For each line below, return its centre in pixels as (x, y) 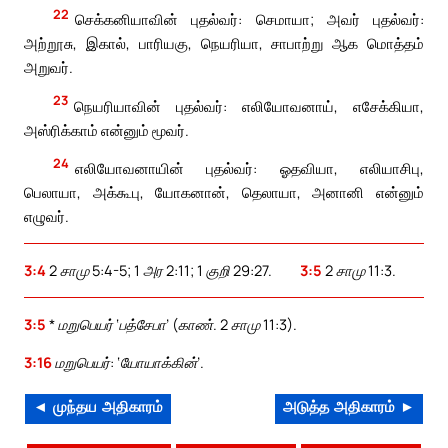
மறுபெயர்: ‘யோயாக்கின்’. (129, 362)
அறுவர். (48, 67)
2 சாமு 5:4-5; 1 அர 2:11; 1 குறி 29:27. (160, 270)
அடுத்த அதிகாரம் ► (349, 409)
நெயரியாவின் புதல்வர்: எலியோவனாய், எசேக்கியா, (249, 105)
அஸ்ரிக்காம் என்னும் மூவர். (106, 129)
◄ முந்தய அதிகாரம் (98, 409)
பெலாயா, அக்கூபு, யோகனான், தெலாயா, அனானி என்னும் (224, 192)
